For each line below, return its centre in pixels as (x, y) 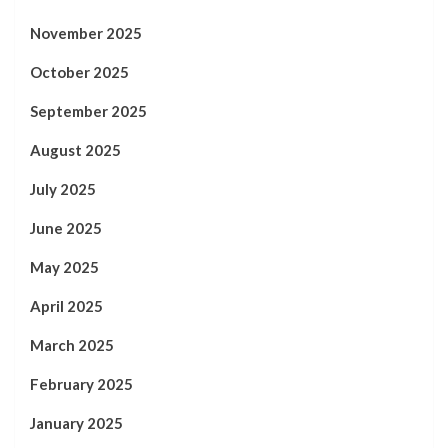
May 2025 (64, 266)
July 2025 (63, 188)
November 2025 (86, 32)
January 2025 (76, 422)
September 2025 (88, 110)
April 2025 (66, 305)
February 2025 (81, 383)
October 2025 (79, 71)
